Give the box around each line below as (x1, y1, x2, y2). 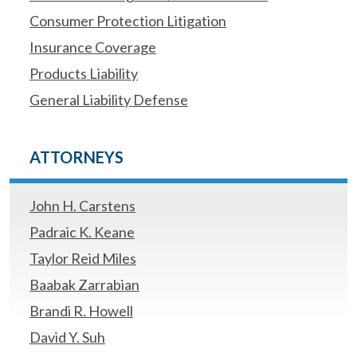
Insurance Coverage (29, 38, 156, 56)
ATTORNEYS (29, 147, 124, 167)
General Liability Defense (29, 91, 188, 108)
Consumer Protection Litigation (29, 12, 226, 29)
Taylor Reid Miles (29, 249, 136, 267)
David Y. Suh (29, 328, 105, 346)
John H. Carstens (29, 197, 135, 214)
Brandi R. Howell (29, 302, 133, 320)
